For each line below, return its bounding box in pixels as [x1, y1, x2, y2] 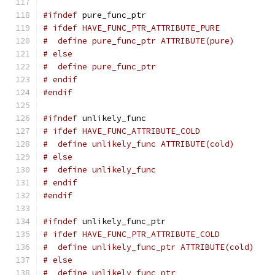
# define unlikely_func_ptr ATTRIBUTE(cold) [43, 242, 254, 252]
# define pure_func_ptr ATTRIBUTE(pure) [43, 36, 234, 46]
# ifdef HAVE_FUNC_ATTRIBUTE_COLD [43, 126, 200, 136]
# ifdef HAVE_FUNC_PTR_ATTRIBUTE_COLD [43, 229, 220, 239]
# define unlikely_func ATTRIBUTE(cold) [43, 139, 234, 149]
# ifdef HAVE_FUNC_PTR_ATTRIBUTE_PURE [43, 23, 220, 33]
